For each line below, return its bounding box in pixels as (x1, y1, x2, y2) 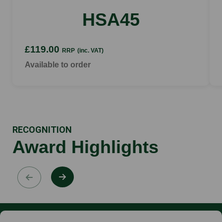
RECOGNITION (12, 124, 72, 135)
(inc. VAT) (77, 47, 104, 54)
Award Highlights (12, 136, 159, 157)
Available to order (25, 60, 91, 69)
